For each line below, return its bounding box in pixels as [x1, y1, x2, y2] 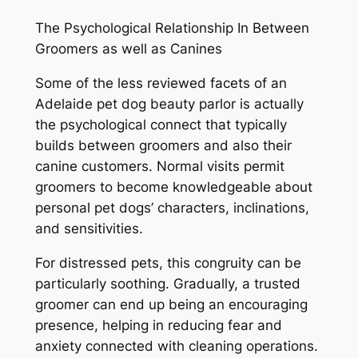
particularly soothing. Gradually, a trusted [34, 275, 300, 292]
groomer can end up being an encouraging [34, 296, 308, 312]
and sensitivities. [34, 220, 143, 237]
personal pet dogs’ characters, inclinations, [34, 199, 309, 216]
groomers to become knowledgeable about [34, 178, 312, 195]
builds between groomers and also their [34, 137, 292, 153]
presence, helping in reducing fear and [34, 316, 282, 333]
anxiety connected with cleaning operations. [34, 337, 318, 354]
